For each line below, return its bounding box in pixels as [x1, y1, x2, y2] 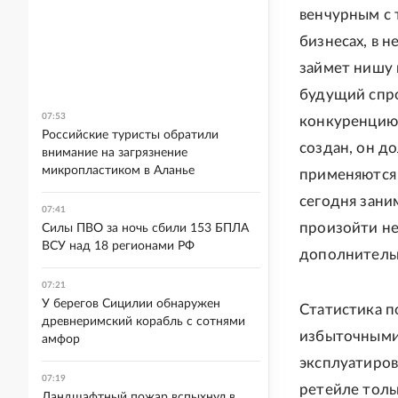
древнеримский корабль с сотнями [42, 315, 245, 328]
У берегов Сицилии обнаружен [42, 298, 220, 310]
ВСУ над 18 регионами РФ [42, 240, 195, 252]
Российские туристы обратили [42, 129, 219, 141]
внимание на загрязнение [42, 147, 187, 159]
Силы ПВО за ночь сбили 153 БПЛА [42, 222, 249, 235]
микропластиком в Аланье [42, 164, 195, 177]
